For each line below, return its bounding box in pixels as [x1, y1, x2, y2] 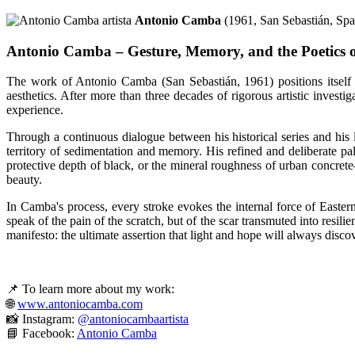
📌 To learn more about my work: [6, 282, 174, 296]
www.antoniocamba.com [17, 297, 143, 311]
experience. [6, 103, 63, 117]
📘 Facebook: [6, 326, 77, 341]
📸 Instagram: [6, 312, 78, 326]
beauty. [6, 173, 42, 187]
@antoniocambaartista [78, 312, 189, 326]
